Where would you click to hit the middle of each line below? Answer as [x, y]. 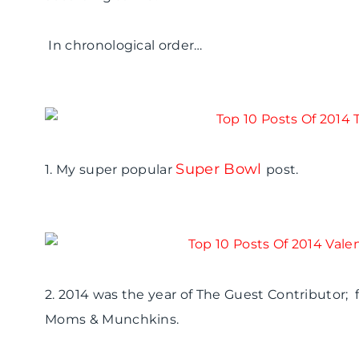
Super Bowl [219, 169]
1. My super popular [111, 170]
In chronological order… [124, 46]
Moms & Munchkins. [112, 320]
